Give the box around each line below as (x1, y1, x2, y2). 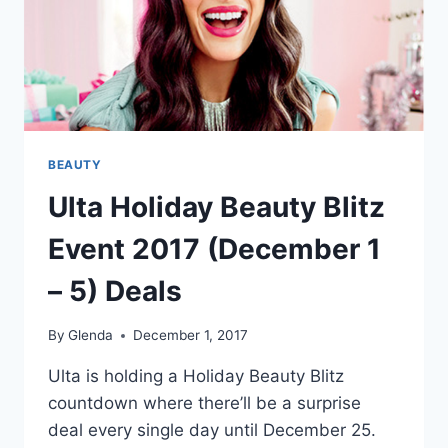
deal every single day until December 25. (48, 420, 376, 441)
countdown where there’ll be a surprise (48, 393, 361, 414)
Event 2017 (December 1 (48, 231, 381, 266)
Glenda (68, 327, 114, 344)
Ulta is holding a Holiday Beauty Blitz (48, 366, 344, 387)
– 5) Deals (48, 273, 182, 308)
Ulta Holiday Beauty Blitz (48, 189, 385, 224)
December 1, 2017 (133, 327, 249, 344)
